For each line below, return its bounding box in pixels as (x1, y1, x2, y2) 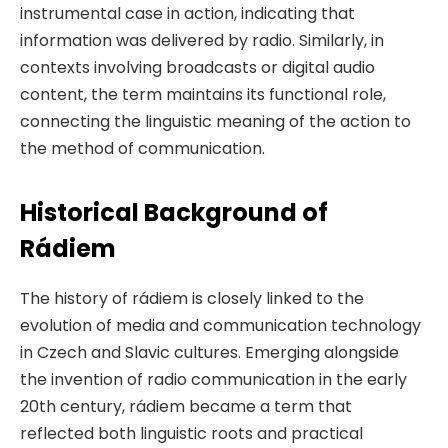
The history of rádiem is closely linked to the (20, 286, 364, 310)
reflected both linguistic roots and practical (20, 421, 363, 445)
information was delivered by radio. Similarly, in (20, 29, 384, 53)
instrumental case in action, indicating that (20, 2, 355, 26)
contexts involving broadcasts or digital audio (20, 56, 375, 80)
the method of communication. (20, 137, 265, 161)
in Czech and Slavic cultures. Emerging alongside (20, 340, 399, 364)
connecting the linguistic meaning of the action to (20, 110, 411, 134)
